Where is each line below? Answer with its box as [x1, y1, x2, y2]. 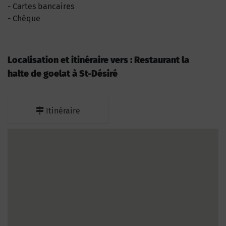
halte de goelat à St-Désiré [8, 68, 118, 79]
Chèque [13, 13, 40, 23]
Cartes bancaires [13, 1, 74, 11]
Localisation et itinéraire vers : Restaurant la [8, 54, 189, 66]
